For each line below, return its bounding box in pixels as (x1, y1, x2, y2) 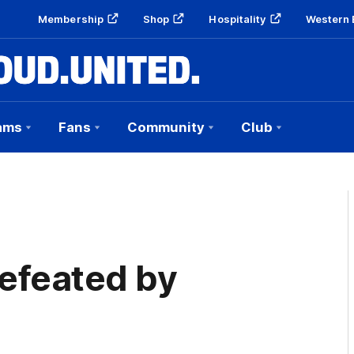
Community (127, 119, 205, 135)
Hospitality (209, 13, 266, 25)
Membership (38, 13, 104, 25)
